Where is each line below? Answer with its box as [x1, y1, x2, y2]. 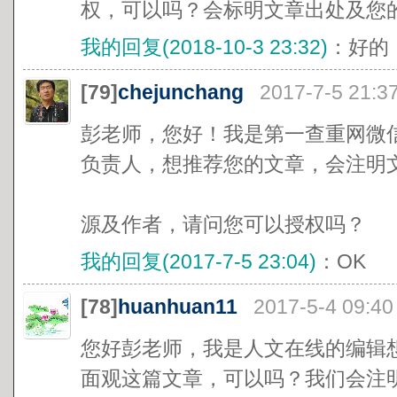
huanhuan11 [118, 295, 237, 318]
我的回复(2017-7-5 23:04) [81, 250, 316, 273]
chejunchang [118, 81, 244, 104]
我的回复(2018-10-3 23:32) [81, 35, 328, 58]
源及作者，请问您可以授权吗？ [81, 213, 366, 236]
